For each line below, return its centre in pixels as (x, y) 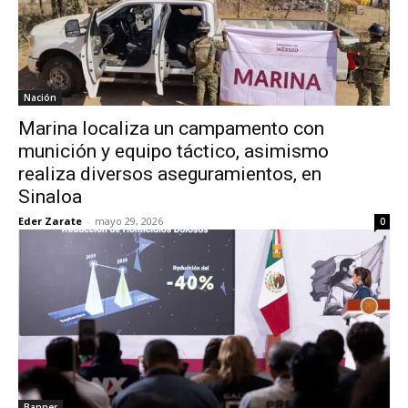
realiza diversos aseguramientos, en (170, 174)
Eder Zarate (50, 221)
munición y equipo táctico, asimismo (173, 151)
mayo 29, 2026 (129, 221)
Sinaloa (55, 197)
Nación (40, 97)
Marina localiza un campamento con (171, 128)
